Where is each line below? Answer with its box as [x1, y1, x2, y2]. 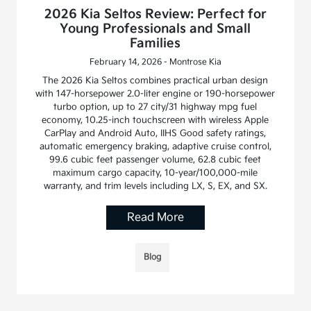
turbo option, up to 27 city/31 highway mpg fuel [53, 101, 258, 113]
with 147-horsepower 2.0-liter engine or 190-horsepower [35, 88, 276, 100]
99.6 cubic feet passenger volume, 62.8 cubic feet [49, 154, 262, 166]
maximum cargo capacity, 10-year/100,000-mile [53, 167, 258, 179]
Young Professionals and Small [60, 22, 251, 37]
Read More [126, 211, 184, 225]
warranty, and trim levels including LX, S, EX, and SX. [43, 180, 267, 192]
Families [130, 36, 181, 51]
